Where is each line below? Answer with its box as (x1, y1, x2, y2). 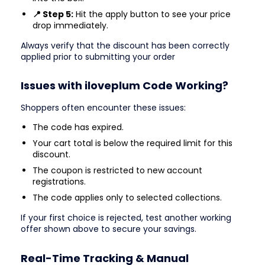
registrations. (33, 176, 86, 188)
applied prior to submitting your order (21, 50, 175, 63)
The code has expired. (33, 121, 124, 134)
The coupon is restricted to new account (33, 164, 202, 177)
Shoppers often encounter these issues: (21, 102, 186, 114)
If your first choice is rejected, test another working (21, 212, 231, 224)
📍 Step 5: (33, 8, 73, 20)
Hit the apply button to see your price (73, 8, 231, 20)
